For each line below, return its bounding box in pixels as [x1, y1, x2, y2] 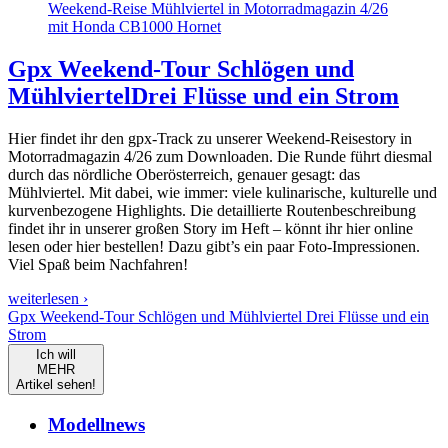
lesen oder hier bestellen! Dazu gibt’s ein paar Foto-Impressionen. [8, 238, 420, 256]
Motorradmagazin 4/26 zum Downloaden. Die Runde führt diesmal [8, 148, 432, 166]
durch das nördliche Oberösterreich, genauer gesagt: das [8, 166, 360, 184]
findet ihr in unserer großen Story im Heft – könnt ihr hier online [8, 220, 413, 238]
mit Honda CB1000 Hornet [48, 18, 221, 36]
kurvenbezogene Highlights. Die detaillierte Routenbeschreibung [8, 202, 416, 220]
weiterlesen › [8, 290, 88, 308]
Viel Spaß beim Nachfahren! [8, 256, 188, 274]
